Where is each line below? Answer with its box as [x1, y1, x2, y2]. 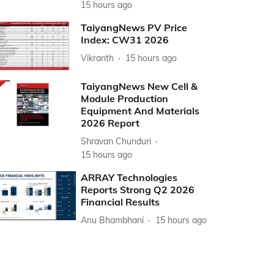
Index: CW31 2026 [81, 34, 169, 46]
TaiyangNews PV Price [81, 21, 188, 34]
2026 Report [81, 117, 140, 130]
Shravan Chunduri [81, 135, 152, 147]
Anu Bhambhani [81, 214, 144, 226]
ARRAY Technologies [81, 171, 178, 184]
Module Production [81, 92, 169, 105]
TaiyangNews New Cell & [81, 80, 198, 93]
